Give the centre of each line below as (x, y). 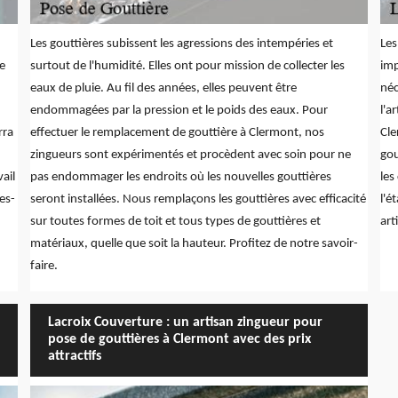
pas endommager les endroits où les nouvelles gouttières (180, 177)
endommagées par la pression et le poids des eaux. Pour (179, 110)
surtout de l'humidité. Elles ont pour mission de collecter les (187, 66)
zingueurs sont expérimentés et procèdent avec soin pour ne (190, 155)
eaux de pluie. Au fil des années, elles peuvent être (163, 88)
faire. (44, 266)
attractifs (74, 357)
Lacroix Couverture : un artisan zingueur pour (185, 323)
